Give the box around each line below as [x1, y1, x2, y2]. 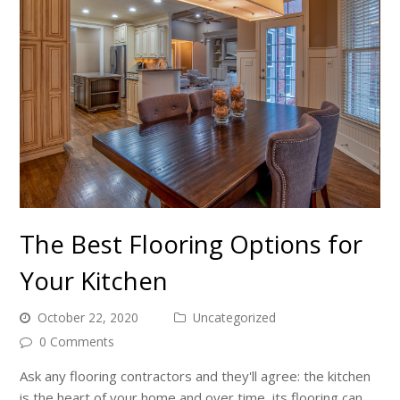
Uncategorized [193, 309, 277, 327]
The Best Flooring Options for [20, 227, 363, 262]
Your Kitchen [20, 263, 169, 298]
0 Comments [39, 333, 115, 351]
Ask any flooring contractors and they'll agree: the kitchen [20, 367, 371, 386]
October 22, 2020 [37, 309, 139, 327]
